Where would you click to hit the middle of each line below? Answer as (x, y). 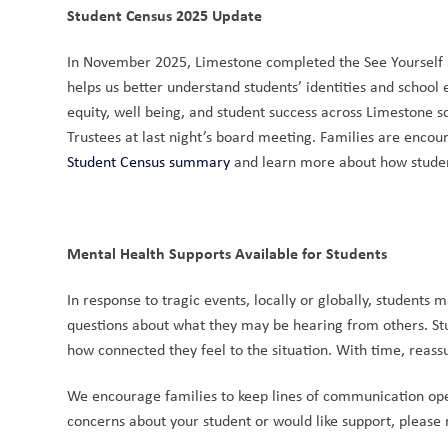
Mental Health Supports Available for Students (227, 253)
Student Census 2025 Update (165, 15)
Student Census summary (149, 161)
